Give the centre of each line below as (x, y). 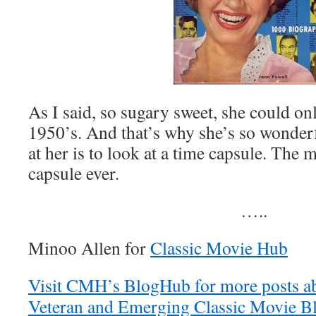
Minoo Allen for (89, 248)
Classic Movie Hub (219, 248)
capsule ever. (74, 173)
